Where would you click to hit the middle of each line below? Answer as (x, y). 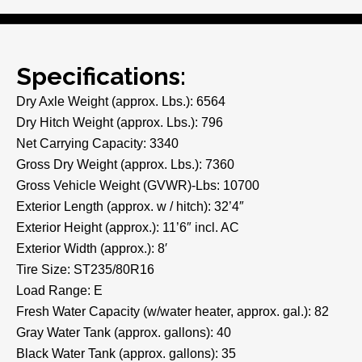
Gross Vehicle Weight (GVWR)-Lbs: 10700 (138, 185)
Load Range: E (59, 290)
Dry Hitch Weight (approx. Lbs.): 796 (120, 122)
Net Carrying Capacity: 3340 (97, 143)
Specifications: (101, 76)
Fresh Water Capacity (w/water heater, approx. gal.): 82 (173, 311)
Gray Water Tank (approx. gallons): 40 (124, 332)
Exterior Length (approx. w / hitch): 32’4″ (130, 206)
